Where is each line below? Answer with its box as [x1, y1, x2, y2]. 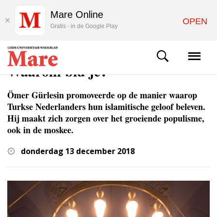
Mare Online [50, 9, 103, 20]
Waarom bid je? [7, 60, 108, 81]
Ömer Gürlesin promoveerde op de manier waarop [7, 89, 197, 101]
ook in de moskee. [7, 124, 74, 136]
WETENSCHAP [7, 51, 44, 58]
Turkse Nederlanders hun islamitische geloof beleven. [7, 100, 205, 113]
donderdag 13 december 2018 [21, 146, 135, 156]
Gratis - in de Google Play [50, 23, 118, 30]
